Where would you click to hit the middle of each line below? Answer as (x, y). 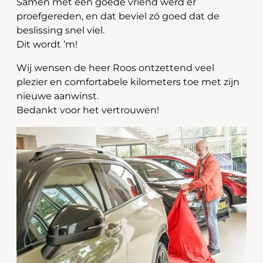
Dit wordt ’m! (47, 44)
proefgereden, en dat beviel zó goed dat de (118, 16)
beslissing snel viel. (60, 30)
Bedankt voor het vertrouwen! (88, 110)
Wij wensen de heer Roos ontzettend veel (115, 68)
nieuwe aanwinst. (58, 96)
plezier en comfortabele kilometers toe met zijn (128, 82)
